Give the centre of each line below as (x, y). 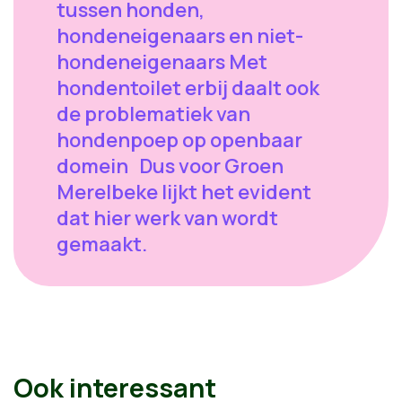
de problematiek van (153, 114)
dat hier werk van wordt (167, 218)
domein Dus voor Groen (170, 166)
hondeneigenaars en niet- (180, 35)
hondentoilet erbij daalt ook (188, 87)
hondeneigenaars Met (162, 61)
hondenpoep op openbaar (179, 140)
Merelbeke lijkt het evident (184, 192)
